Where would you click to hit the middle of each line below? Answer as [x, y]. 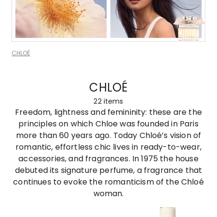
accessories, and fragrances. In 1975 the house [108, 158]
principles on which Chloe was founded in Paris [108, 124]
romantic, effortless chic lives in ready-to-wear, [108, 147]
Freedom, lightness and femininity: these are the [108, 112]
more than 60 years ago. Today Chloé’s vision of [108, 135]
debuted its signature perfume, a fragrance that [108, 170]
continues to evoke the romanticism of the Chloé [108, 182]
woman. [108, 193]
